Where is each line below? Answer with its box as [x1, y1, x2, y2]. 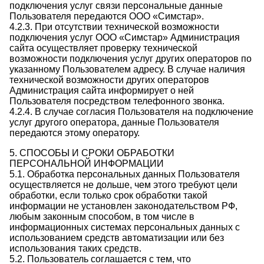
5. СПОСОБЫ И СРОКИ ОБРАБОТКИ [9, 148, 174, 158]
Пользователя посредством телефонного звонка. [9, 96, 225, 106]
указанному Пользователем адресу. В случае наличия [9, 64, 245, 74]
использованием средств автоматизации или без [9, 233, 224, 243]
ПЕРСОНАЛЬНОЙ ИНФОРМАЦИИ [9, 159, 164, 169]
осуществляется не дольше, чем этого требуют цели [9, 180, 237, 190]
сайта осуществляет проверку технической [9, 43, 197, 53]
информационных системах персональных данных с [9, 222, 240, 232]
